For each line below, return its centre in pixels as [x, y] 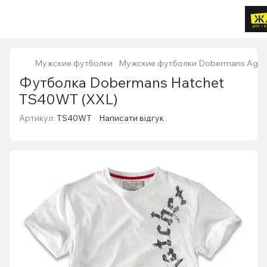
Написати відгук [131, 118]
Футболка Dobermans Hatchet [122, 82]
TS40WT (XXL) [69, 99]
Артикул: [37, 118]
